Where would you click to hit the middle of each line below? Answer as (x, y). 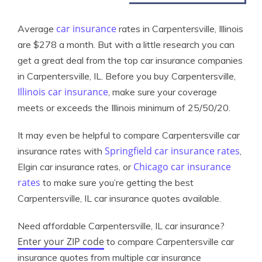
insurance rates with (61, 151)
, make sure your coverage (163, 92)
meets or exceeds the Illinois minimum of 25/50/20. (124, 108)
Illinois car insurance (63, 92)
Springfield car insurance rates (172, 151)
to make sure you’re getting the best (117, 182)
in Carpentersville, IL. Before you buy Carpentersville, (127, 76)
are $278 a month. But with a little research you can (126, 44)
